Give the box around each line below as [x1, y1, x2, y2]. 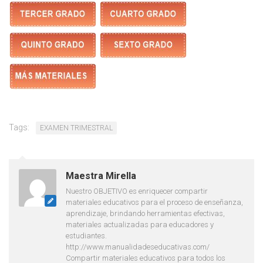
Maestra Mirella [66, 170, 136, 181]
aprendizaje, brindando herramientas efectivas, [66, 208, 225, 218]
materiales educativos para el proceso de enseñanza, [66, 197, 243, 207]
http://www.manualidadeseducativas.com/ [66, 242, 210, 251]
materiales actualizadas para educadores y [66, 220, 214, 229]
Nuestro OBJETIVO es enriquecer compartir [66, 186, 208, 195]
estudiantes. [66, 231, 107, 240]
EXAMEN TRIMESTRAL [40, 123, 113, 132]
